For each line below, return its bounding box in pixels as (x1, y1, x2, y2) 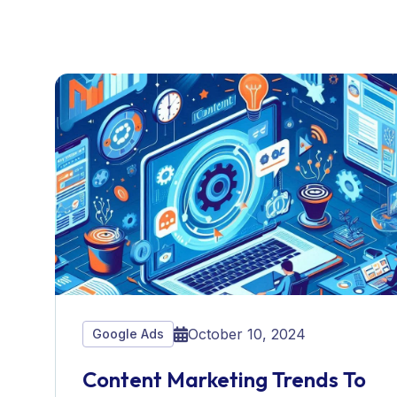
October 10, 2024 (188, 325, 306, 343)
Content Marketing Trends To (82, 366, 366, 393)
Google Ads (92, 326, 164, 341)
